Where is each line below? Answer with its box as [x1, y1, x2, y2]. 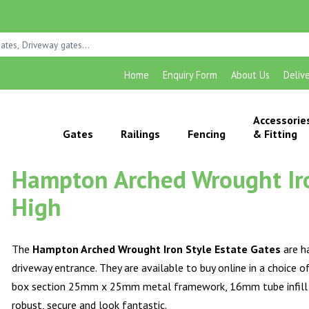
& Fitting [252, 127, 297, 141]
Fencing [187, 127, 226, 141]
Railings [120, 127, 160, 141]
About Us [230, 68, 270, 81]
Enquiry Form [162, 68, 217, 81]
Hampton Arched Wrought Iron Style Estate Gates [32, 242, 281, 257]
